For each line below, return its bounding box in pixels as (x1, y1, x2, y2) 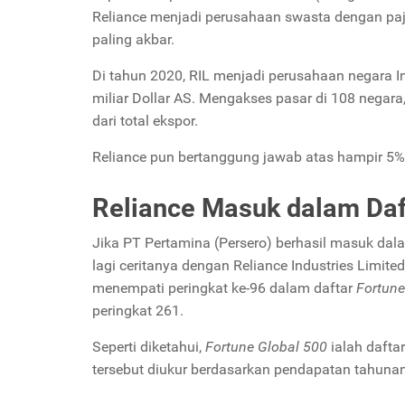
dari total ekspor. (92, 111, 198, 129)
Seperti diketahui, (92, 337, 205, 355)
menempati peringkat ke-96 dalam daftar (92, 278, 356, 297)
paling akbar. (92, 30, 174, 48)
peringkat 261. (92, 301, 184, 319)
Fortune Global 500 (205, 337, 327, 355)
